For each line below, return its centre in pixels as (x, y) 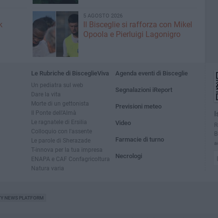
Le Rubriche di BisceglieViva (70, 73)
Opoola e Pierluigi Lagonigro (132, 34)
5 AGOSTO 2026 (103, 16)
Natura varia (48, 168)
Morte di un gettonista (60, 103)
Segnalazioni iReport (144, 90)
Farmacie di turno (140, 139)
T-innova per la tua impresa (67, 150)
